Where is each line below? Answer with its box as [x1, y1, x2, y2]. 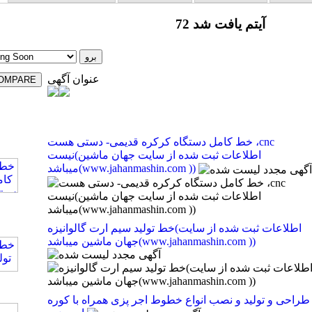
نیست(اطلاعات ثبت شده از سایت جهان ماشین [47, 149, 75, 162]
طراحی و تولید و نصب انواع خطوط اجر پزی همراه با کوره [47, 294, 310, 306]
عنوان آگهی [47, 73, 100, 86]
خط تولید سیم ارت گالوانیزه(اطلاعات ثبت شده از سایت [47, 222, 175, 235]
